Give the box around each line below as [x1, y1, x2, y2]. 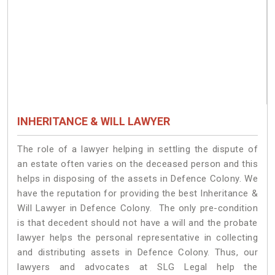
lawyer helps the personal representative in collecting [17, 232, 258, 244]
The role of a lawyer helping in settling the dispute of [17, 144, 258, 155]
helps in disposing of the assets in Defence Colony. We [17, 173, 258, 185]
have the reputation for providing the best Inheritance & [17, 188, 258, 199]
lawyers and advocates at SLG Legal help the [17, 261, 258, 273]
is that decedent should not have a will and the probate [17, 217, 258, 229]
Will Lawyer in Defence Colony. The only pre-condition [17, 203, 258, 214]
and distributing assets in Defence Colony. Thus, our [17, 247, 258, 258]
